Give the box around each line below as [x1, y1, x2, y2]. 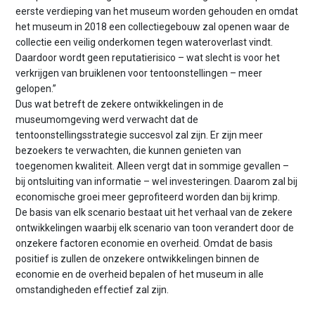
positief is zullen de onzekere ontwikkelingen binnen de [15, 253, 260, 265]
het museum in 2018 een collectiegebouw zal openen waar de [15, 21, 290, 33]
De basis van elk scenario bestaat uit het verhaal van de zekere [15, 207, 293, 219]
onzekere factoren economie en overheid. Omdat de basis [15, 238, 274, 250]
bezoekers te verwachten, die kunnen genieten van [15, 145, 242, 157]
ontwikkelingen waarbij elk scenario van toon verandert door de [15, 222, 295, 234]
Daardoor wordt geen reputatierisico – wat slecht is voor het [15, 52, 281, 64]
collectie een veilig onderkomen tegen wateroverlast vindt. [15, 37, 274, 49]
